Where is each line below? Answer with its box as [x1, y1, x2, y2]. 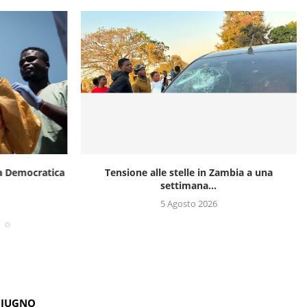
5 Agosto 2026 [160, 197, 218, 210]
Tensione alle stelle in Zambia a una [105, 166, 273, 180]
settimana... [160, 179, 217, 193]
